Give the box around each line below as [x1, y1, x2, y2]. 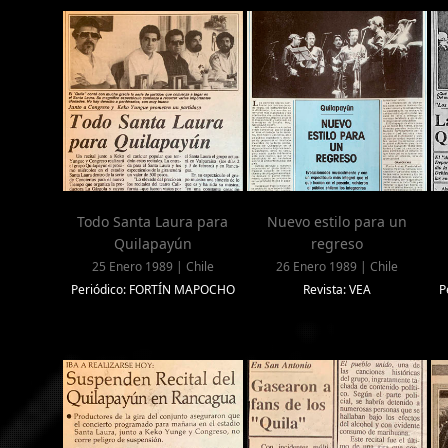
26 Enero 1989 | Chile [275, 258, 398, 276]
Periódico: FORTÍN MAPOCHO [70, 281, 235, 299]
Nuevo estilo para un [266, 212, 407, 232]
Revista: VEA [302, 281, 371, 299]
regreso [310, 234, 363, 254]
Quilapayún [113, 234, 192, 254]
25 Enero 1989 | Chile [91, 258, 214, 276]
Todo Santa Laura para [77, 212, 229, 232]
